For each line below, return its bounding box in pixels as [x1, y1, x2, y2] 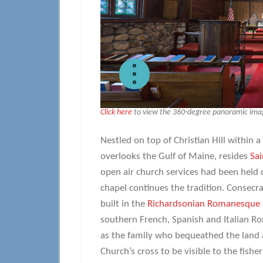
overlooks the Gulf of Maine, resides [100, 151, 250, 161]
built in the [100, 199, 147, 209]
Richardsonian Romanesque [147, 199, 260, 209]
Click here [100, 108, 132, 117]
